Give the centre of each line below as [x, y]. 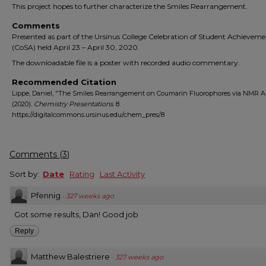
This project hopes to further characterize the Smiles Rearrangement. [130, 6]
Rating [82, 174]
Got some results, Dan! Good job [76, 214]
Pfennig [46, 195]
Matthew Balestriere [70, 256]
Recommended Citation [64, 82]
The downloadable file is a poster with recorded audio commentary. [126, 63]
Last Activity [122, 174]
